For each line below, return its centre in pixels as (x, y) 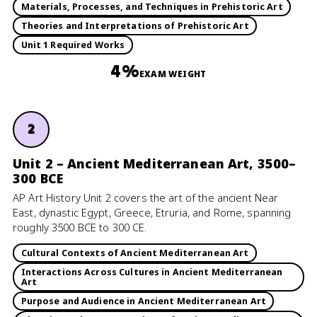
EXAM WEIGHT (173, 74)
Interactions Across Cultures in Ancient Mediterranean (152, 272)
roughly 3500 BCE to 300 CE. (80, 227)
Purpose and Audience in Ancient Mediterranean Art (143, 301)
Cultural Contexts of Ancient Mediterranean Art (135, 253)
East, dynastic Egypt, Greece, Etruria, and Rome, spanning (152, 212)
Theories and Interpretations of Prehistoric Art (135, 25)
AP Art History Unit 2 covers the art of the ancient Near (146, 197)
